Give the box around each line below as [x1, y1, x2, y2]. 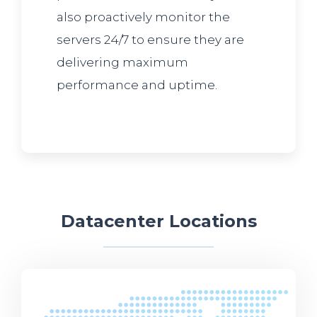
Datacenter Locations [60, 210, 257, 231]
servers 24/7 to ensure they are [57, 32, 244, 47]
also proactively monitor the [57, 9, 230, 24]
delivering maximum [57, 54, 188, 69]
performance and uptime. [57, 77, 217, 92]
